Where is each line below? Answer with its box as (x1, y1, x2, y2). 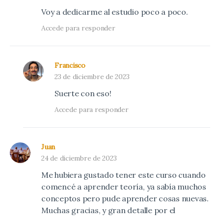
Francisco (55, 60, 85, 70)
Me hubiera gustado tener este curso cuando (41, 169, 206, 180)
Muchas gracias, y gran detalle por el (41, 205, 176, 215)
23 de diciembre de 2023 (55, 72, 130, 81)
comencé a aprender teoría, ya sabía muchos (41, 181, 206, 192)
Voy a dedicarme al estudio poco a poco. (41, 6, 188, 17)
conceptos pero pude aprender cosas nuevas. (41, 193, 209, 203)
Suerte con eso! (55, 88, 111, 98)
